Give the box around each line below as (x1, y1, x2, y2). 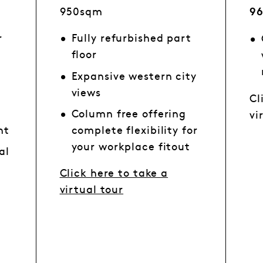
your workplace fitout (71, 142, 190, 152)
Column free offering (71, 109, 187, 119)
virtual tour (59, 186, 124, 195)
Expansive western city (71, 72, 197, 82)
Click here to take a (59, 169, 168, 179)
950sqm (59, 7, 103, 17)
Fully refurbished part (71, 34, 191, 44)
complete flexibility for (71, 126, 198, 136)
